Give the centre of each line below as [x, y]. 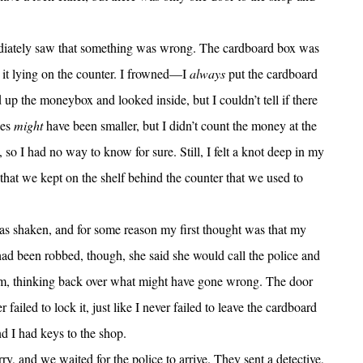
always [207, 74]
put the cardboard [271, 74]
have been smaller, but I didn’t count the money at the [179, 126]
